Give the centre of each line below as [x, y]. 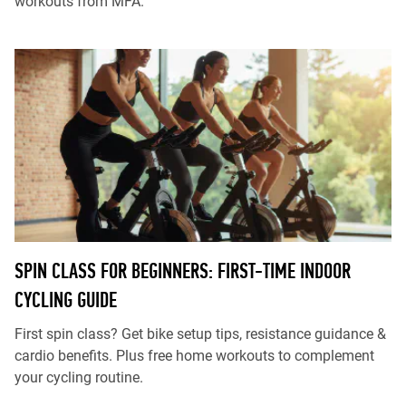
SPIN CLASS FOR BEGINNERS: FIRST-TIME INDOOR [183, 271]
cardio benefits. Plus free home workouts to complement [194, 356]
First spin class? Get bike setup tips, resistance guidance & [200, 334]
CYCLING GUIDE [66, 300]
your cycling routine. [79, 377]
